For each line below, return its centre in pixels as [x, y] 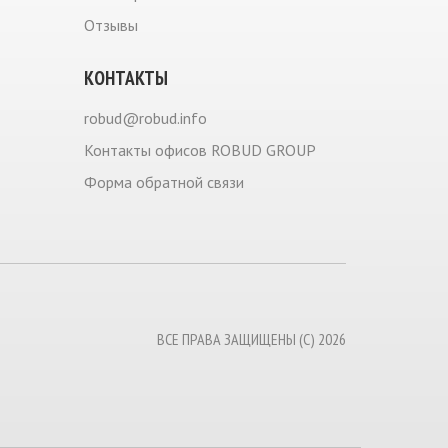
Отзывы [110, 25]
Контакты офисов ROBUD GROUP [199, 150]
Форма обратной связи [163, 182]
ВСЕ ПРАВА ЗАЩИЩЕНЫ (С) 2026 [251, 339]
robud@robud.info [145, 118]
